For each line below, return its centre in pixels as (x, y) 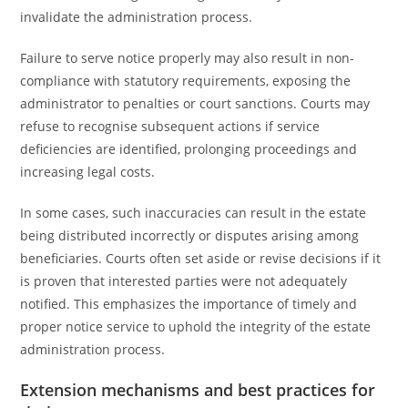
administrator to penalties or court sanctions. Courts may (195, 103)
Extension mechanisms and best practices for (198, 390)
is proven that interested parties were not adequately (184, 281)
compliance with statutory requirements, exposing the (186, 81)
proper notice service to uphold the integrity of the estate (196, 326)
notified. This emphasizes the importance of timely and (189, 304)
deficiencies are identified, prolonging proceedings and (189, 149)
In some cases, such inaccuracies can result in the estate (194, 213)
